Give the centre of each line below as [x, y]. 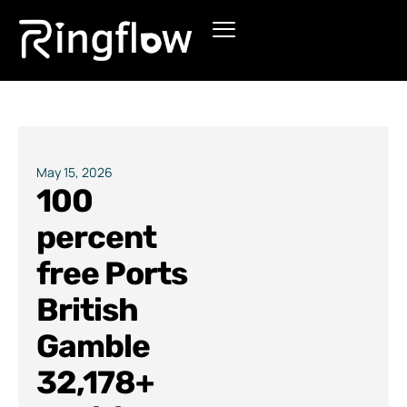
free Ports [112, 274]
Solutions [56, 116]
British [88, 310]
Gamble [94, 347]
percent [97, 238]
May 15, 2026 [74, 173]
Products [54, 63]
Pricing [45, 170]
